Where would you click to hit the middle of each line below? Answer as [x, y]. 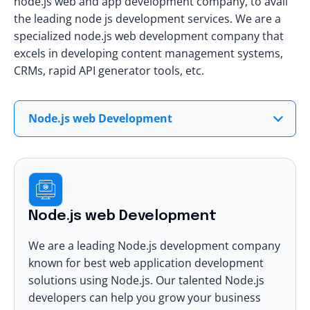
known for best [69, 263]
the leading [44, 18]
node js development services [152, 18]
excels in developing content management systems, [148, 53]
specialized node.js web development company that [149, 36]
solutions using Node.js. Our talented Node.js [146, 280]
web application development [186, 263]
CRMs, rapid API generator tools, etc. [109, 70]
